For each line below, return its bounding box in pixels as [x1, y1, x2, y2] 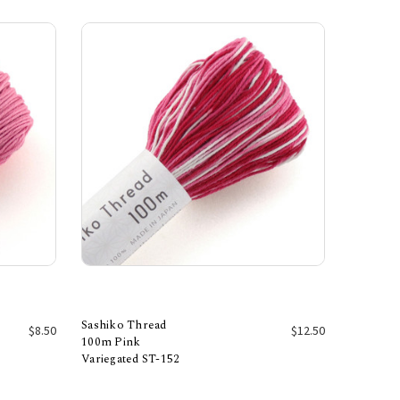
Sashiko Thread [81, 316, 167, 335]
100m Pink [81, 333, 141, 352]
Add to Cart [173, 359, 233, 373]
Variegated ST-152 [81, 350, 180, 369]
